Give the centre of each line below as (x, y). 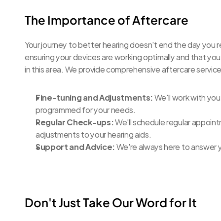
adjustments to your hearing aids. (93, 134)
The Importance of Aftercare (107, 20)
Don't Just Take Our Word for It (111, 202)
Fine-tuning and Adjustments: (94, 97)
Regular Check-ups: (75, 122)
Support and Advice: (75, 146)
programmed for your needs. (86, 109)
